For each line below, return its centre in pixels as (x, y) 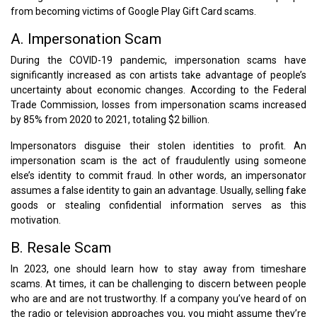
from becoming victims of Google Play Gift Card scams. (133, 11)
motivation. (36, 220)
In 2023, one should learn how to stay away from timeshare (158, 269)
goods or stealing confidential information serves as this (158, 205)
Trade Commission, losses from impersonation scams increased (158, 104)
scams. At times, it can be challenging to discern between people (158, 283)
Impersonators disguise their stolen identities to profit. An (158, 145)
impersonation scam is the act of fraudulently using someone (158, 160)
